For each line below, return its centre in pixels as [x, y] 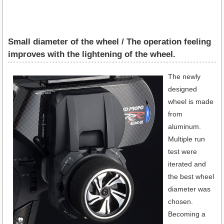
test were [182, 151]
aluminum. [184, 126]
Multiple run [186, 139]
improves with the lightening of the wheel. [92, 54]
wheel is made [191, 101]
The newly [184, 76]
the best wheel [191, 176]
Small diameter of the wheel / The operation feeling [109, 41]
